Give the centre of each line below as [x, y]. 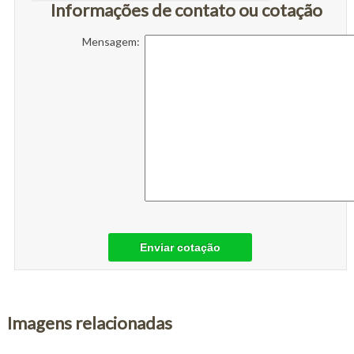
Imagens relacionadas [89, 323]
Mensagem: [113, 41]
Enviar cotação [181, 247]
